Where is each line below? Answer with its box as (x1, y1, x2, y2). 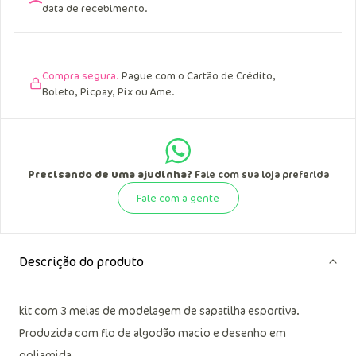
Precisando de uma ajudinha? (27, 167, 192, 181)
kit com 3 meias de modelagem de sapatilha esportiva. (19, 303, 300, 318)
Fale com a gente (137, 191, 219, 205)
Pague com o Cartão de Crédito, (119, 68, 276, 83)
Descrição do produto (19, 253, 144, 270)
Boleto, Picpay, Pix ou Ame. (42, 84, 175, 99)
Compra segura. (42, 68, 119, 83)
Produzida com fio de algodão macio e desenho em (19, 325, 286, 340)
